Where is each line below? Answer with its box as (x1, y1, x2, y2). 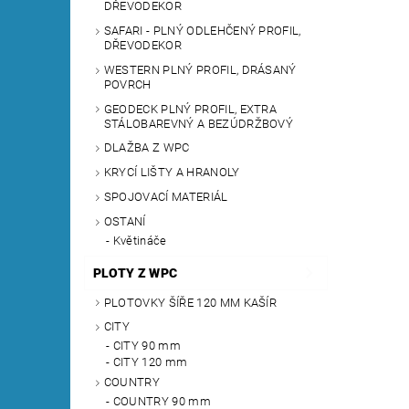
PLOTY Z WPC (92, 265, 178, 280)
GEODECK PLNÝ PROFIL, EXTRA (103, 101, 278, 116)
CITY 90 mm (112, 339, 181, 353)
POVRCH (103, 77, 152, 91)
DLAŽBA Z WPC (103, 141, 190, 155)
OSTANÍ (103, 214, 146, 228)
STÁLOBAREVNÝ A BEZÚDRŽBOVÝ (103, 116, 294, 131)
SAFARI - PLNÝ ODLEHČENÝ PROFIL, (103, 24, 301, 38)
